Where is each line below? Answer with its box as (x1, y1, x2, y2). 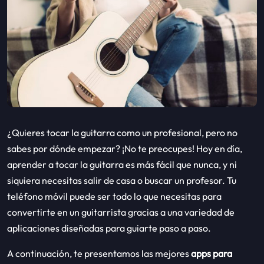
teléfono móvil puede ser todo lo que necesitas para (7, 190, 222, 202)
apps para (189, 247, 232, 259)
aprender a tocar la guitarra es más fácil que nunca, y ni (7, 158, 237, 170)
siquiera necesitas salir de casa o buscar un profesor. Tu (7, 174, 236, 186)
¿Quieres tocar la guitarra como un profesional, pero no (7, 126, 237, 138)
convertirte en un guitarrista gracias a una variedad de (7, 206, 235, 218)
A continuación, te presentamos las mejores (7, 247, 189, 259)
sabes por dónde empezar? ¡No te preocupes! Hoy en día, (7, 142, 242, 154)
